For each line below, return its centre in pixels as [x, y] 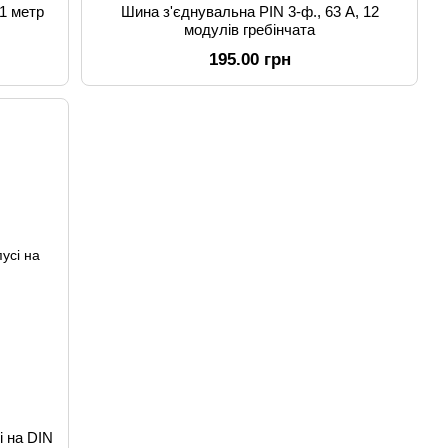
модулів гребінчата [250, 29]
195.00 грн [249, 59]
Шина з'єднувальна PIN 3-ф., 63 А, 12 [249, 11]
